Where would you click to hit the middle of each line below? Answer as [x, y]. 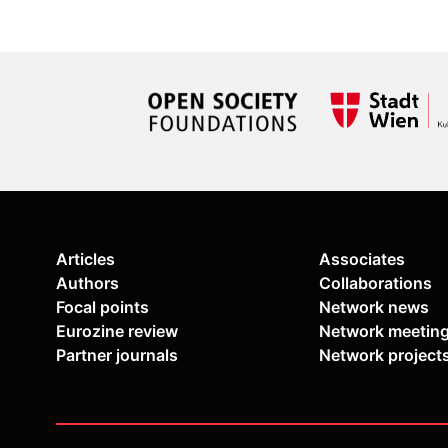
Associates [362, 259]
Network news [374, 307]
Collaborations [375, 283]
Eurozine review [117, 331]
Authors [87, 283]
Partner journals [117, 355]
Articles [85, 259]
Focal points [102, 307]
